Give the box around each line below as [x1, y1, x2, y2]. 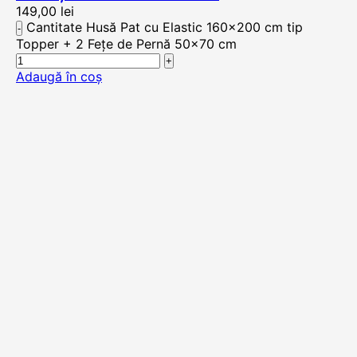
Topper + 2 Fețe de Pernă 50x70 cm [16, 36, 237, 52]
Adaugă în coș [16, 69, 102, 84]
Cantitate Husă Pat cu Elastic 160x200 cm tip [26, 19, 303, 35]
